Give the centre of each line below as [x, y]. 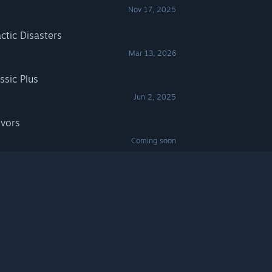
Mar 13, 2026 [153, 53]
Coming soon [154, 141]
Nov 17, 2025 [152, 9]
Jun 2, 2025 [155, 97]
